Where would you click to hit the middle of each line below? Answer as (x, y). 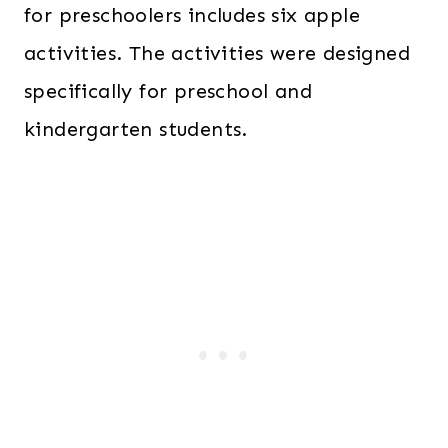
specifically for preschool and (168, 91)
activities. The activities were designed (217, 53)
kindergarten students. (136, 129)
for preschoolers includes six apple (192, 15)
